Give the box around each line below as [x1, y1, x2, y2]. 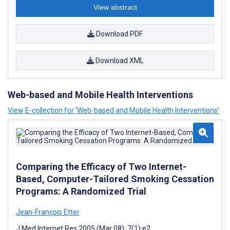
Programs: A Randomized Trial [16, 186, 146, 197]
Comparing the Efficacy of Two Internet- [16, 161, 186, 172]
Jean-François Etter [16, 208, 80, 216]
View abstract [93, 3, 137, 11]
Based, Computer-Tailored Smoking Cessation [16, 174, 214, 184]
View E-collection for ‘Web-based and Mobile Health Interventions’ [8, 106, 219, 114]
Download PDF [94, 30, 143, 38]
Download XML [93, 56, 144, 65]
